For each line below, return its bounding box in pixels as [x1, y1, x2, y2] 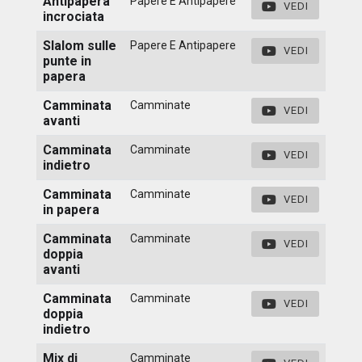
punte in [43, 53, 91, 69]
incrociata [43, 8, 104, 24]
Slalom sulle [43, 37, 116, 53]
